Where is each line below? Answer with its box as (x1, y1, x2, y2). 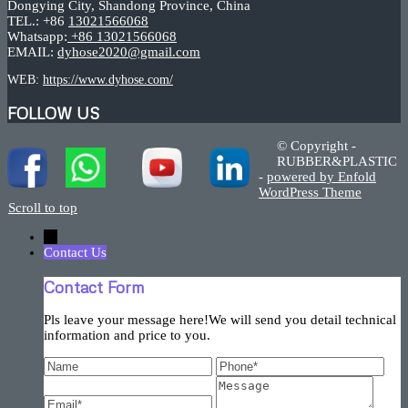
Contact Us (44, 245, 107, 260)
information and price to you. (44, 328, 210, 343)
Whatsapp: (7, 29, 67, 45)
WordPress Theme (259, 185, 362, 200)
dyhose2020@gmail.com (57, 45, 200, 60)
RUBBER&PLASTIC (277, 154, 397, 169)
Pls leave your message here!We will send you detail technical (44, 312, 396, 328)
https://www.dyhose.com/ (43, 73, 173, 87)
